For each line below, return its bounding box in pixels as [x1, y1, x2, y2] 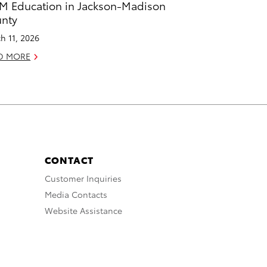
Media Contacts [44, 188, 107, 200]
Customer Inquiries [44, 172, 122, 184]
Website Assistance [44, 204, 122, 216]
